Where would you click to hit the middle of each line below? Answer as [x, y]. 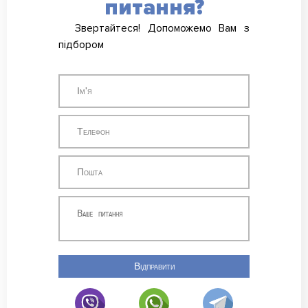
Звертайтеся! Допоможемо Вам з [162, 29]
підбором [81, 45]
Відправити [154, 267]
